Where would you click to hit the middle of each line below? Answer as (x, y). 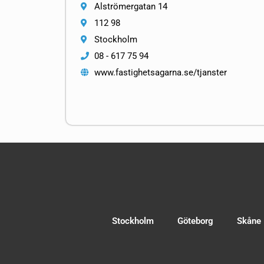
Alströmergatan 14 (131, 7)
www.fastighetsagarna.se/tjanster (160, 73)
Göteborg (195, 221)
